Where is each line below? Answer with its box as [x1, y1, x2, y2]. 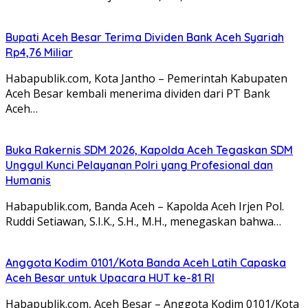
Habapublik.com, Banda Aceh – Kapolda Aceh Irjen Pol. [5, 198, 284, 214]
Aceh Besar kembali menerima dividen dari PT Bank [5, 85, 270, 101]
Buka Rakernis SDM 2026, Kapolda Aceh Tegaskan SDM [5, 142, 293, 157]
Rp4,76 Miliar [5, 45, 73, 59]
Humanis [5, 173, 51, 187]
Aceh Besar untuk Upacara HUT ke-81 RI [5, 270, 214, 285]
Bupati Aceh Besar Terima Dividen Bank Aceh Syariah [5, 30, 284, 44]
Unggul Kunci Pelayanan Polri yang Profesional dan [5, 157, 273, 172]
